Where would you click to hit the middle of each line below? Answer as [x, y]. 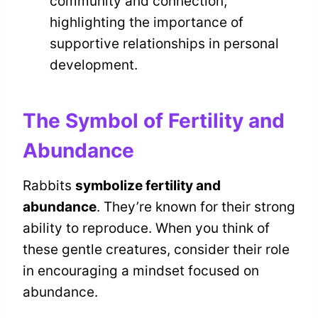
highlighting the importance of [147, 22]
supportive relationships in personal [164, 43]
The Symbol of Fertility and [154, 120]
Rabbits [49, 185]
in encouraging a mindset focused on [141, 270]
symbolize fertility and [148, 185]
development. [94, 65]
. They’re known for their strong [196, 207]
